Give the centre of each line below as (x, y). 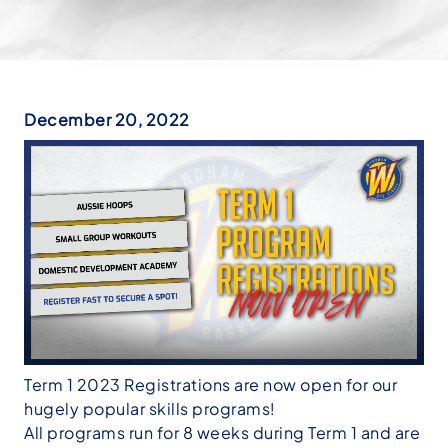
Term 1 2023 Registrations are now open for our (210, 385)
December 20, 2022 (107, 120)
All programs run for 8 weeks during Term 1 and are (222, 433)
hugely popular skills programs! (150, 409)
